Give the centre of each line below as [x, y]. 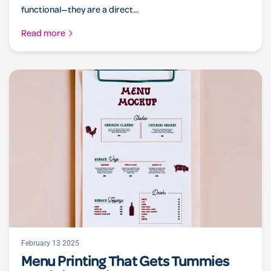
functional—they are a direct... [80, 11]
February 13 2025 [50, 243]
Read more [43, 34]
